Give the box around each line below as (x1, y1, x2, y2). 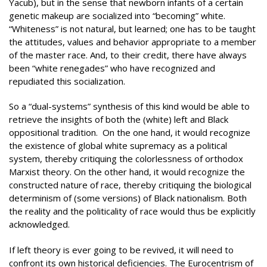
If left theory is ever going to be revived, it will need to (9, 243, 234, 256)
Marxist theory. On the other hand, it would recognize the (9, 166, 245, 178)
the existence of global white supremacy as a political (9, 139, 227, 151)
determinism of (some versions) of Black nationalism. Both (9, 192, 247, 204)
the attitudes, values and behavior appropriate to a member (9, 35, 256, 48)
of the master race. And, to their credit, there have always (9, 48, 247, 61)
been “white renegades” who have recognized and (9, 61, 215, 74)
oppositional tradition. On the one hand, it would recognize (9, 126, 250, 138)
